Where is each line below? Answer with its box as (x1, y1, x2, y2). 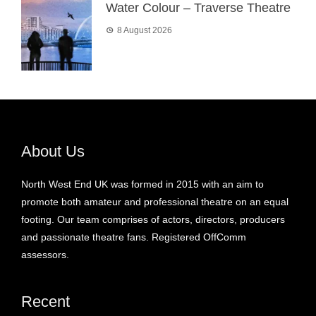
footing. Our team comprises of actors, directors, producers (21, 213, 285, 225)
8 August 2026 (117, 25, 172, 35)
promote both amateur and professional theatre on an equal (21, 195, 288, 207)
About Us (21, 142, 85, 160)
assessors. (21, 248, 69, 260)
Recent (21, 292, 70, 310)
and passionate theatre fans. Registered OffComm (21, 231, 246, 243)
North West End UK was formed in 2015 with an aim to (21, 178, 264, 190)
